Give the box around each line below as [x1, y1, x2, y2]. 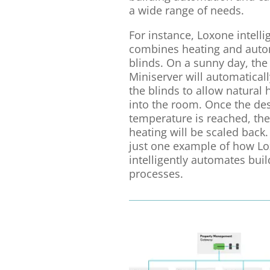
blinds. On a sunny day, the [128, 55, 268, 71]
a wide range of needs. [128, 3, 244, 18]
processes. [128, 166, 183, 181]
